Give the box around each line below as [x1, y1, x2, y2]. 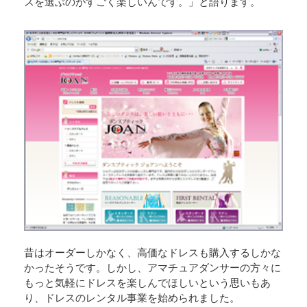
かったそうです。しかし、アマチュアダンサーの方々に [24, 262, 281, 275]
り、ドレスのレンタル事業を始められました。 [24, 292, 240, 305]
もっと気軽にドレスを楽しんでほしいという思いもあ [24, 277, 271, 290]
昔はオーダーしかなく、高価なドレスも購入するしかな [24, 247, 281, 260]
